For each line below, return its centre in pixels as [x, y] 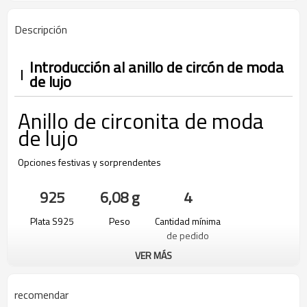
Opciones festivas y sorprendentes [89, 162]
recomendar [41, 295]
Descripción [41, 29]
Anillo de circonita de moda [141, 121]
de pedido [187, 236]
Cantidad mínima [187, 221]
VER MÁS [153, 255]
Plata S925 [52, 221]
